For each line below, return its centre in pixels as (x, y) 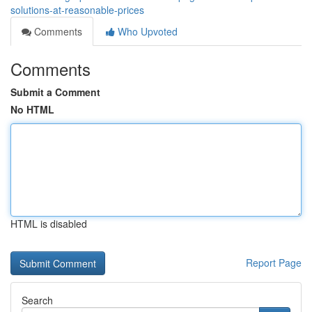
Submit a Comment (55, 92)
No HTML (32, 109)
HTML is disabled (49, 224)
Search (37, 300)
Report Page (274, 263)
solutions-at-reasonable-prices (77, 10)
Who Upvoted (146, 31)
